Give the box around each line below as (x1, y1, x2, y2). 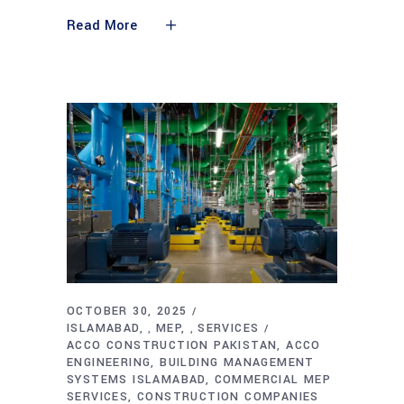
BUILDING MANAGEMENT (160, 354, 315, 372)
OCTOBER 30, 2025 (67, 303, 188, 320)
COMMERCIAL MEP (214, 372, 332, 389)
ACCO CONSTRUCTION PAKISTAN (67, 337, 278, 354)
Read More (67, 16, 137, 35)
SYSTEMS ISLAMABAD (67, 372, 206, 389)
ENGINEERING (67, 354, 151, 372)
